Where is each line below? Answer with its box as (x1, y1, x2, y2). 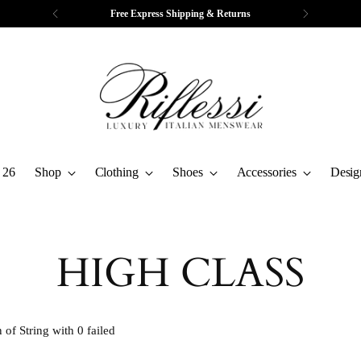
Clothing (94, 164, 139, 179)
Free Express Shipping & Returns (110, 8, 251, 19)
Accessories (236, 164, 297, 179)
